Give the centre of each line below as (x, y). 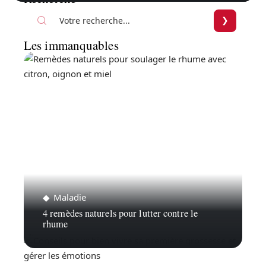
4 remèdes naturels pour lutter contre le (121, 213)
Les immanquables (71, 45)
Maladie (70, 197)
